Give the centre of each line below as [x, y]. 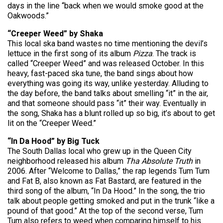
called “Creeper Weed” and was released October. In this [106, 63]
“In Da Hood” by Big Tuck [54, 141]
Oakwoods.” [28, 15]
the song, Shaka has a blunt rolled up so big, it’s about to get [111, 113]
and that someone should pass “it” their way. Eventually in [107, 103]
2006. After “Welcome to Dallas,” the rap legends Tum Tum [109, 171]
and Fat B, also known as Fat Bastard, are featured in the [105, 181]
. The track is [174, 53]
